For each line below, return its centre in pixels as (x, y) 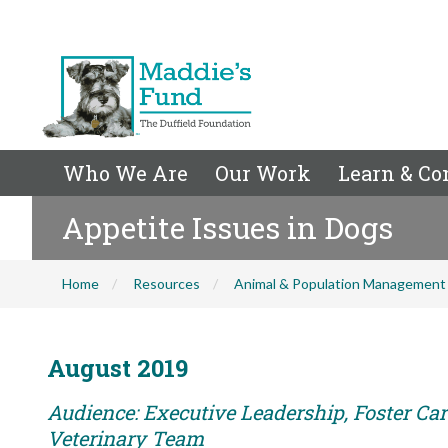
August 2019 (117, 368)
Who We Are (125, 173)
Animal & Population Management (340, 283)
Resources (166, 283)
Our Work (263, 173)
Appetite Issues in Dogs (227, 227)
